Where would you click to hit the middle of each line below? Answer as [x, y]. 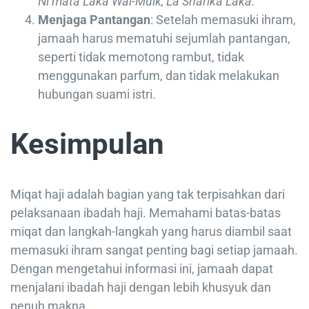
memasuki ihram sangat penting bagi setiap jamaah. [154, 250]
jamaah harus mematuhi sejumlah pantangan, [164, 39]
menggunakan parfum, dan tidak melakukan [159, 76]
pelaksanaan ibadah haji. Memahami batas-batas [146, 212]
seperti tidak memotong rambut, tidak [141, 57]
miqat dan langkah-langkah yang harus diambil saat [151, 231]
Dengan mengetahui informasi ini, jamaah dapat [142, 268]
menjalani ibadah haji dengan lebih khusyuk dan [141, 287]
